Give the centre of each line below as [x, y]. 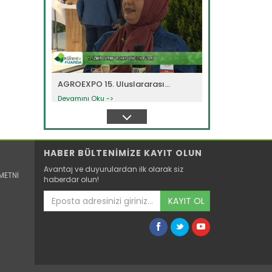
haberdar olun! [72, 180]
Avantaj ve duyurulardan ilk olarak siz [114, 169]
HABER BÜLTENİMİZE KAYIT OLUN [123, 153]
